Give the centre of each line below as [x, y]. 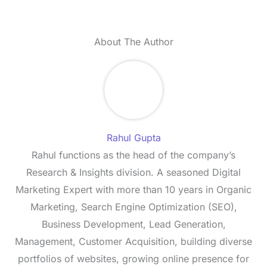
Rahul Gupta [133, 138]
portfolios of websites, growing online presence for [133, 259]
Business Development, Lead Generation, [133, 224]
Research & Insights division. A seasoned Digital [133, 173]
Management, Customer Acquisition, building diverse [133, 242]
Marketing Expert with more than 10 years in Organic [133, 190]
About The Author [133, 42]
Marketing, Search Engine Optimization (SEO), [133, 207]
